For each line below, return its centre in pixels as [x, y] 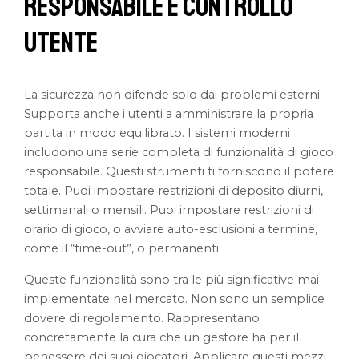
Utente [61, 44]
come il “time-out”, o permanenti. [123, 249]
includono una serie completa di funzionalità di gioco [179, 153]
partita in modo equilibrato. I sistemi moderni [157, 133]
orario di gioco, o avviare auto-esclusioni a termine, [171, 230]
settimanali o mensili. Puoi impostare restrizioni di [169, 210]
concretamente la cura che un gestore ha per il [162, 337]
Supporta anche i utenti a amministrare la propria [169, 114]
